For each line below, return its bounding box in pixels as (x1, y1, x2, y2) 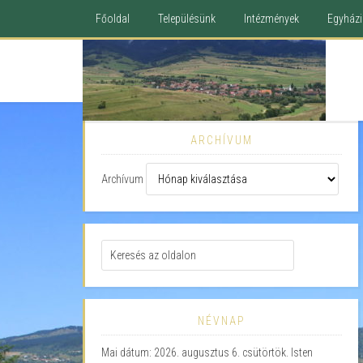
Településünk (158, 12, 216, 25)
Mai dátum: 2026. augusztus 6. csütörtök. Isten (101, 346, 313, 359)
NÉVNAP (198, 314, 246, 327)
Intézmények (244, 12, 299, 25)
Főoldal (96, 12, 130, 25)
